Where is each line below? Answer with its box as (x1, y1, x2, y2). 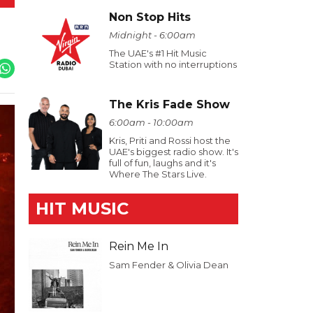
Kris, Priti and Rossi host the (109, 135, 231, 146)
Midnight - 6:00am (109, 29, 196, 41)
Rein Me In (109, 240, 168, 253)
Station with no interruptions (109, 59, 237, 70)
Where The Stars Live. (109, 168, 207, 180)
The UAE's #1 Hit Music (109, 48, 207, 59)
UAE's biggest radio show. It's (109, 146, 238, 157)
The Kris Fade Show (109, 98, 230, 111)
